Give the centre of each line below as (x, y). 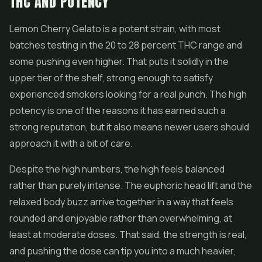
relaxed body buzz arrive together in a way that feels (121, 202)
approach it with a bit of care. (71, 143)
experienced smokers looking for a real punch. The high (128, 94)
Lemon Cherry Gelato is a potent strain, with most (115, 29)
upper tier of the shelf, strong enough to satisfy (111, 78)
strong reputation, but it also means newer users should (129, 127)
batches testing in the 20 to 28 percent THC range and (126, 45)
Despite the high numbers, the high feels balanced (117, 169)
